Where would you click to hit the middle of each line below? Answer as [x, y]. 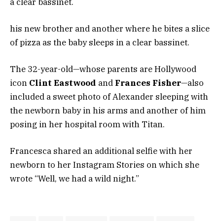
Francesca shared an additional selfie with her [101, 151]
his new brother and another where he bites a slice [110, 28]
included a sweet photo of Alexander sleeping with [109, 97]
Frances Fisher [148, 83]
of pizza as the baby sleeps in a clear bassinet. [101, 42]
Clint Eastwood [63, 83]
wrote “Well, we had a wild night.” [74, 179]
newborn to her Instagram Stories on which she [105, 165]
